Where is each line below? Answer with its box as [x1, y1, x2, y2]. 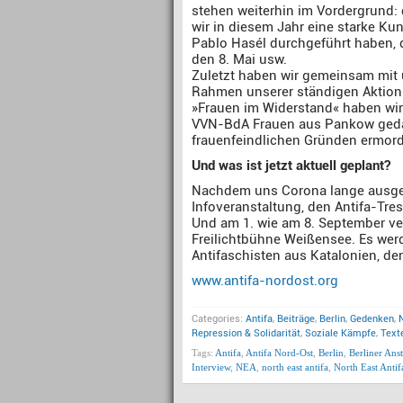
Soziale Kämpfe [305, 327, 376, 339]
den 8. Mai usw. [192, 51, 287, 67]
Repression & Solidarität [192, 327, 300, 339]
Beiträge [277, 313, 315, 325]
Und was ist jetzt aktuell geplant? [192, 157, 390, 174]
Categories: [192, 313, 246, 325]
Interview [192, 362, 230, 372]
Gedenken [350, 313, 394, 325]
